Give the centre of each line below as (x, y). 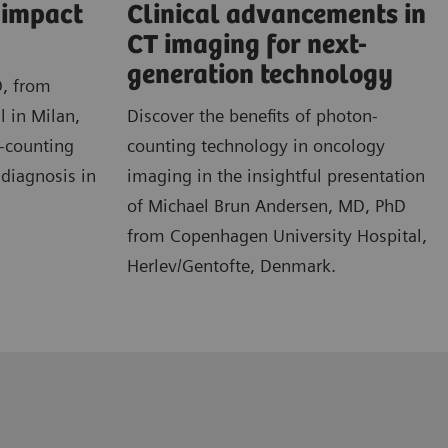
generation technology (260, 75)
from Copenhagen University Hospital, (277, 235)
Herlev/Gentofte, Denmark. (231, 265)
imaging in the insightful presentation (276, 175)
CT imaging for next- (247, 45)
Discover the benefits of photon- (252, 115)
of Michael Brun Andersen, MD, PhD (266, 205)
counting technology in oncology (256, 145)
